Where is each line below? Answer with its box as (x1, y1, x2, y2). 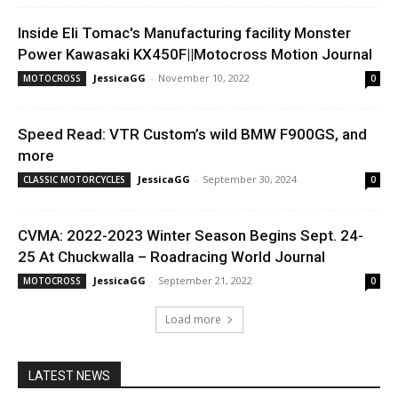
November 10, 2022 (158, 71, 250, 85)
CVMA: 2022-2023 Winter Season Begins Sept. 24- (18, 227, 363, 245)
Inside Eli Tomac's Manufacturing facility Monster (18, 24, 351, 43)
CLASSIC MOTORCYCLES (23, 173, 125, 187)
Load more (164, 312, 221, 328)
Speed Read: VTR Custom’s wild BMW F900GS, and (18, 125, 367, 144)
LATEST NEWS (28, 369, 110, 384)
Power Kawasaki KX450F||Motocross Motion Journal (18, 45, 372, 64)
